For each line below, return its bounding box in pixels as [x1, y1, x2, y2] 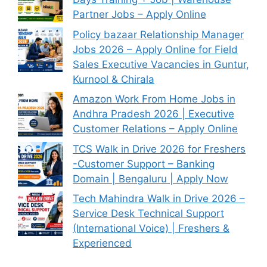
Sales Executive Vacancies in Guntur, [73, 58, 249, 70]
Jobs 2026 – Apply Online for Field [73, 43, 238, 55]
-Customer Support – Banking [73, 157, 215, 170]
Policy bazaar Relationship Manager [73, 28, 244, 41]
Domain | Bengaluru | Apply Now [73, 172, 228, 185]
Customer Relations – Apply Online [73, 123, 238, 135]
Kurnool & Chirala [73, 73, 154, 85]
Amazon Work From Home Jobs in [73, 93, 235, 105]
